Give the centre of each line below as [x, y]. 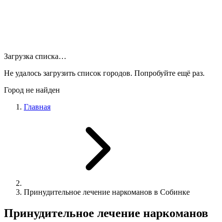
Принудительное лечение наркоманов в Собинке [107, 192]
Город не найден [32, 90]
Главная [37, 107]
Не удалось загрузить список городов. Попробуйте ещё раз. [104, 73]
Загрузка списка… [35, 56]
